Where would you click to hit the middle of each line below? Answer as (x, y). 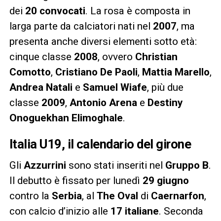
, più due (165, 88)
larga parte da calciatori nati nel (81, 26)
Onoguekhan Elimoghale (66, 118)
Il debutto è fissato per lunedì (76, 181)
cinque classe (41, 57)
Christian (156, 57)
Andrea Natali (41, 88)
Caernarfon (177, 196)
